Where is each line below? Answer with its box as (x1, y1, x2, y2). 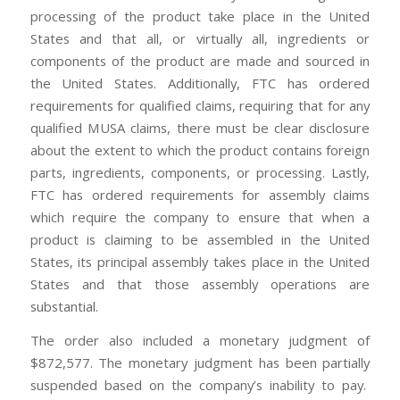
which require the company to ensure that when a (29, 207, 371, 226)
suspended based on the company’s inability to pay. (29, 375, 371, 394)
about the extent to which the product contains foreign (29, 140, 371, 159)
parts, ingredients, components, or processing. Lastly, (29, 162, 371, 181)
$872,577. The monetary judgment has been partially (29, 353, 371, 371)
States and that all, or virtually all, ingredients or (29, 29, 371, 47)
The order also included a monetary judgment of (29, 330, 371, 349)
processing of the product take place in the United (29, 6, 371, 25)
